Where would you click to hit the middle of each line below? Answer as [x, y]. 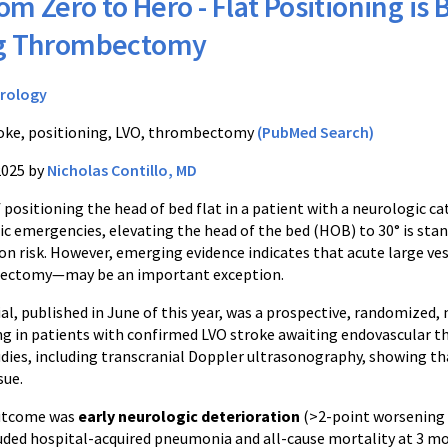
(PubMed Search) [315, 132]
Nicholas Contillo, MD [122, 170]
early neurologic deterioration [189, 416]
